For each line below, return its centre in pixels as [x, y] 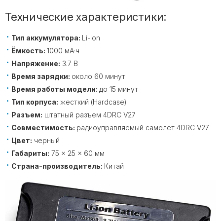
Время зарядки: [41, 76]
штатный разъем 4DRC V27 [89, 114]
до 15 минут [119, 89]
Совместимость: [44, 127]
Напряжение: [36, 63]
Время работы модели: [55, 89]
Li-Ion [91, 37]
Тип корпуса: [35, 102]
